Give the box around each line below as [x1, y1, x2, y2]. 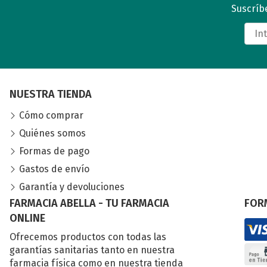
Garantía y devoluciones [19, 181, 125, 193]
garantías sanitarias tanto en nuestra [10, 244, 175, 256]
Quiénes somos [19, 128, 86, 139]
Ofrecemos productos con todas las [10, 231, 166, 243]
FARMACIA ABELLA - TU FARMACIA [10, 197, 169, 210]
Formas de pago [19, 145, 89, 157]
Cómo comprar [19, 110, 83, 122]
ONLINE [10, 212, 45, 225]
